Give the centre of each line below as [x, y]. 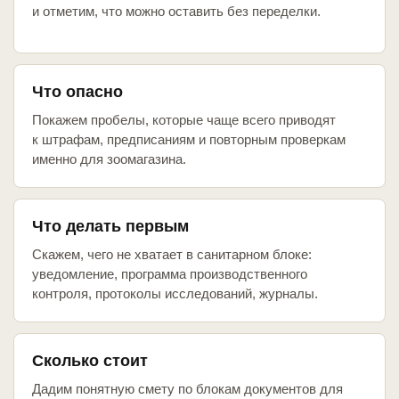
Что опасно [77, 92]
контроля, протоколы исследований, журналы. [175, 294]
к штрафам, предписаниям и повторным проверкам [189, 140]
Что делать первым [110, 227]
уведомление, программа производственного [170, 274]
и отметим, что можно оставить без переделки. [176, 12]
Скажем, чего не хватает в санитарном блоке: [172, 255]
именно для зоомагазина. [109, 159]
